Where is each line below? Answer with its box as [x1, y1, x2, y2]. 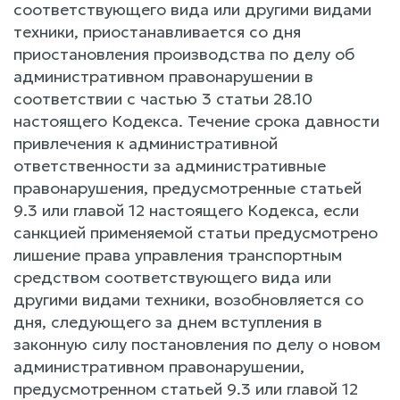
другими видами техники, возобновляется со [13, 289, 363, 310]
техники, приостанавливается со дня [13, 21, 301, 42]
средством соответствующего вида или [13, 267, 331, 287]
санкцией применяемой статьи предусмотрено [13, 222, 378, 243]
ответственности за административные [13, 155, 326, 176]
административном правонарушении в [13, 66, 313, 87]
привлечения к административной [13, 133, 278, 154]
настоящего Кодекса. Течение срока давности [13, 111, 379, 131]
